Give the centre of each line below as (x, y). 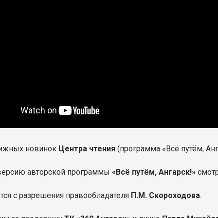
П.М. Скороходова (166, 195)
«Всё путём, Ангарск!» (155, 172)
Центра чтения (87, 149)
